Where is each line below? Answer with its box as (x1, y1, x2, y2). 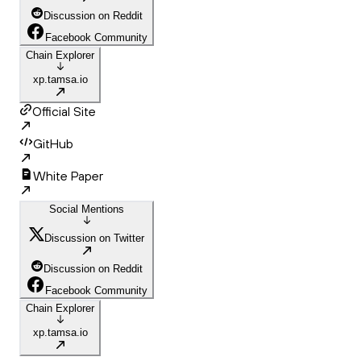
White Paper (33, 168, 103, 185)
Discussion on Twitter (44, 232, 144, 245)
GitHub (33, 135, 73, 152)
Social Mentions (49, 203, 124, 216)
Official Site (32, 103, 96, 120)
